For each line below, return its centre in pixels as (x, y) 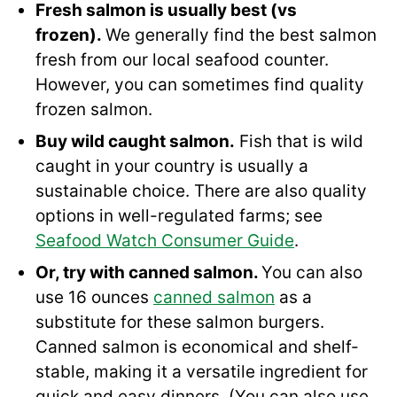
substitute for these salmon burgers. (180, 323)
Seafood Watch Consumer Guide (165, 241)
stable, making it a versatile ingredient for (202, 372)
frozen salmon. (94, 110)
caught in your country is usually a (172, 167)
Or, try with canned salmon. (148, 273)
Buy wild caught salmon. (135, 142)
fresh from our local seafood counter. (182, 60)
